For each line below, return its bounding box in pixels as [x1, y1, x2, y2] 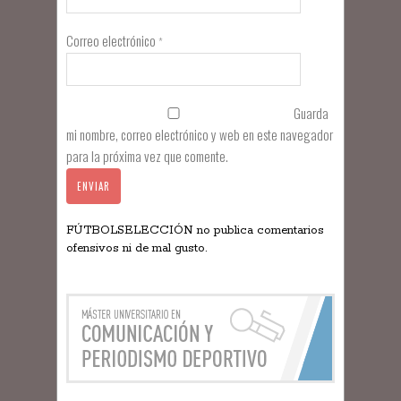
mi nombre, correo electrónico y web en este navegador [66, 124, 333, 144]
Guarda [294, 103, 328, 123]
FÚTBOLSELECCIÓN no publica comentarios [66, 223, 324, 238]
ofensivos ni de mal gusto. [66, 241, 207, 256]
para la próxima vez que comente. [66, 146, 228, 166]
